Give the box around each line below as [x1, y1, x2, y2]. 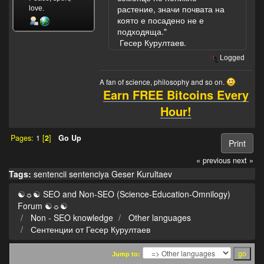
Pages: [10, 132, 36, 143]
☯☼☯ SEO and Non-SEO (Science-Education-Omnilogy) [18, 188, 230, 200]
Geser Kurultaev [111, 168, 172, 180]
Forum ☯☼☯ [18, 200, 68, 212]
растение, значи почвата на [117, 2, 225, 15]
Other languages [128, 212, 191, 224]
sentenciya [69, 168, 109, 180]
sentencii [34, 168, 67, 180]
